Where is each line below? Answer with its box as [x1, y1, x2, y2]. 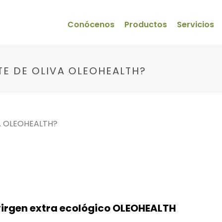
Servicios [177, 19, 214, 30]
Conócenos [67, 19, 114, 30]
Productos [124, 19, 167, 30]
